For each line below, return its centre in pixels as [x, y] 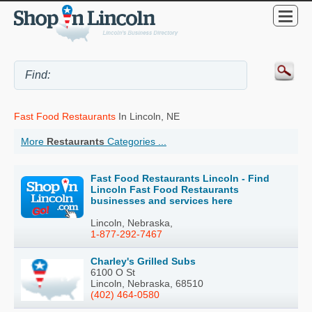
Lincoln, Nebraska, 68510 [147, 283]
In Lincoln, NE [148, 116]
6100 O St [113, 272]
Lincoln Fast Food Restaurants [165, 189]
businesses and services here [162, 200]
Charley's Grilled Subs [143, 261]
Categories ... [135, 141]
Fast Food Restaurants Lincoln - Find [180, 178]
